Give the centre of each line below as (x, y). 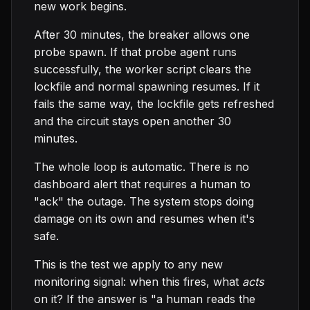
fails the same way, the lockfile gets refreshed (154, 104)
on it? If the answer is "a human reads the (145, 299)
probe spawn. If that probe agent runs (135, 52)
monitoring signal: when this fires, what (138, 282)
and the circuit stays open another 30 (133, 121)
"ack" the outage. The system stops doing (144, 202)
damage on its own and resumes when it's (144, 219)
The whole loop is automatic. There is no (142, 167)
